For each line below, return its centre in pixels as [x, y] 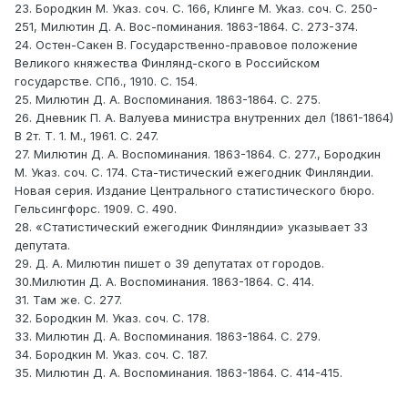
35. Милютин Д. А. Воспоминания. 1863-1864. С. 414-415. [178, 373]
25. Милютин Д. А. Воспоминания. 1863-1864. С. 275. [168, 100]
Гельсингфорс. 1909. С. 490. [96, 209]
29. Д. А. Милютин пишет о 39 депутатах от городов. [169, 264]
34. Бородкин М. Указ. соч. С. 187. [111, 355]
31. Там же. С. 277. [68, 300]
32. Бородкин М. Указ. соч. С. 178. [112, 318]
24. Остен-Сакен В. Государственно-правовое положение [186, 45]
